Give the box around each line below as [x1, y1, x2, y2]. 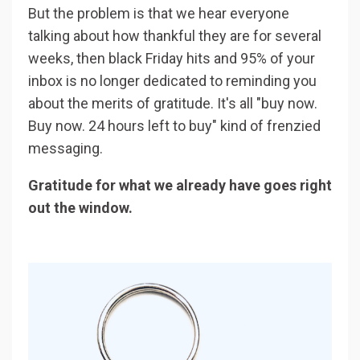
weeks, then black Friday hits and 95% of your [28, 49, 315, 67]
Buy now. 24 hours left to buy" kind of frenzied [28, 117, 321, 134]
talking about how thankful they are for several [28, 27, 321, 44]
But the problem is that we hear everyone [28, 4, 289, 22]
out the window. [28, 198, 136, 216]
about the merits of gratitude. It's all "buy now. [28, 94, 317, 112]
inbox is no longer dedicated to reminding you [28, 72, 317, 89]
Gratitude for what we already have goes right [28, 176, 332, 194]
